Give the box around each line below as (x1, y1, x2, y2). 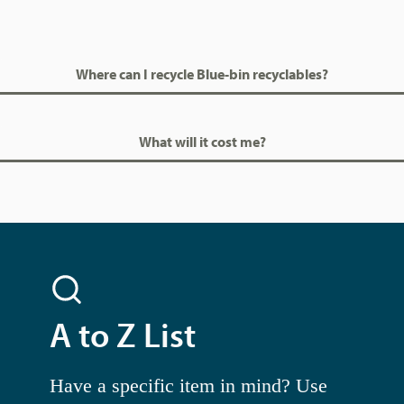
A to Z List (50, 312, 196, 357)
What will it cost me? (138, 133, 266, 151)
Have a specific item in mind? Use (50, 374, 327, 398)
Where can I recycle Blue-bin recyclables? (76, 65, 328, 84)
